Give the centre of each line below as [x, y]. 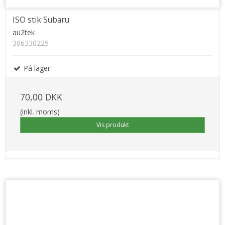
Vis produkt [113, 125]
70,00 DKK [41, 97]
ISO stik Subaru [41, 20]
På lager [36, 68]
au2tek [24, 33]
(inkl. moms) [40, 112]
